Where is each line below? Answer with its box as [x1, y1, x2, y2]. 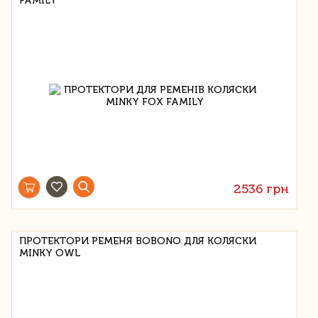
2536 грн [234, 180, 290, 197]
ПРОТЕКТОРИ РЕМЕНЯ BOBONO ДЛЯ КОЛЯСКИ [19, 234, 256, 247]
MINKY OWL [19, 246, 80, 259]
